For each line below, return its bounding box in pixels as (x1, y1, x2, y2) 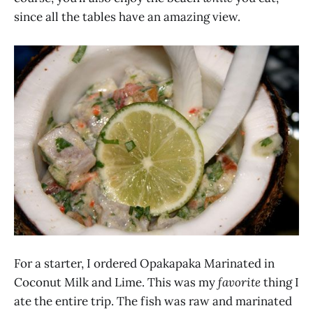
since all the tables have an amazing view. (14, 9, 240, 25)
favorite (218, 275, 261, 291)
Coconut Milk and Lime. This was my (14, 275, 218, 291)
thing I (261, 275, 299, 291)
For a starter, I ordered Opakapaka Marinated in (14, 256, 275, 272)
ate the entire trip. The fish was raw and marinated (14, 293, 292, 310)
